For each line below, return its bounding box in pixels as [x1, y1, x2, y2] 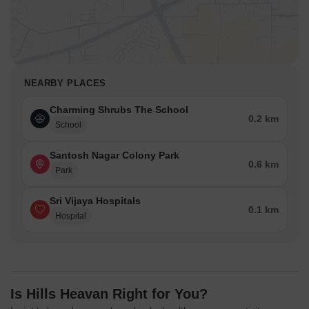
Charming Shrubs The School [50, 104, 188, 116]
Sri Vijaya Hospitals [50, 195, 141, 207]
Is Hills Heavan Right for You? [10, 286, 208, 302]
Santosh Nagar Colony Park [50, 150, 179, 161]
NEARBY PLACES [24, 78, 106, 89]
